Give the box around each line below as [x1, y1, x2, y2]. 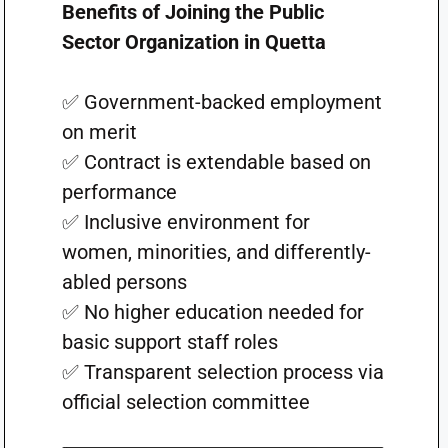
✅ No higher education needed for [61, 299, 364, 324]
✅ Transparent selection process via [61, 359, 384, 384]
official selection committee [61, 389, 310, 414]
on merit [61, 119, 137, 144]
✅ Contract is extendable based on [61, 149, 371, 174]
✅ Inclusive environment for [61, 209, 310, 234]
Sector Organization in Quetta [61, 29, 326, 54]
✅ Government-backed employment [61, 89, 382, 114]
